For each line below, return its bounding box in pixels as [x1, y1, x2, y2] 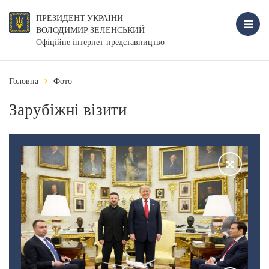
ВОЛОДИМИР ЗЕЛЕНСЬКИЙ [36, 25, 145, 35]
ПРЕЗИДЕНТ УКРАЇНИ [36, 13, 123, 23]
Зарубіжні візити [9, 98, 127, 120]
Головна [9, 75, 38, 86]
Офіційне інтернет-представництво [36, 36, 165, 47]
